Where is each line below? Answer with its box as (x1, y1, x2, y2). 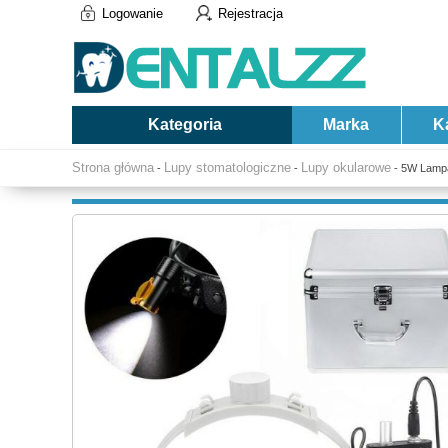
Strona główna (72, 160, 154, 175)
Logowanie (102, 6, 163, 21)
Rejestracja (218, 6, 283, 21)
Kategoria (147, 116, 222, 133)
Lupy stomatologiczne (164, 160, 291, 175)
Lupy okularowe (301, 160, 391, 175)
